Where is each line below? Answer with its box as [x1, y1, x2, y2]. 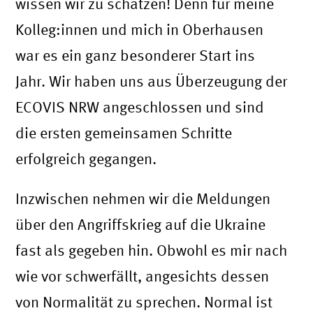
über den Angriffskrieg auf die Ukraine [15, 215, 266, 233]
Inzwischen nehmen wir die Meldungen [15, 189, 271, 207]
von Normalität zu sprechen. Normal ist [15, 293, 273, 310]
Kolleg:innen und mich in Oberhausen [15, 20, 264, 38]
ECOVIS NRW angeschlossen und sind [15, 98, 265, 115]
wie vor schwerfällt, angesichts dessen [15, 267, 270, 284]
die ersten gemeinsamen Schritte [15, 124, 233, 141]
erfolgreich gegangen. [15, 150, 157, 167]
